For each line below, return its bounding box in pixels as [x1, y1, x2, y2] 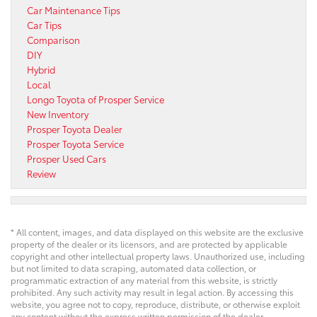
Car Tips [27, 18, 62, 31]
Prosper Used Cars [27, 151, 106, 165]
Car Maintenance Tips [27, 3, 120, 16]
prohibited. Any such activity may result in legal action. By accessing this [11, 285, 294, 298]
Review [27, 166, 56, 180]
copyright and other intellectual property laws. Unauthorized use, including [11, 249, 305, 262]
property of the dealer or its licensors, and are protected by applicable [11, 237, 287, 250]
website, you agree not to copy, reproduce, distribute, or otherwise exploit [11, 297, 300, 310]
